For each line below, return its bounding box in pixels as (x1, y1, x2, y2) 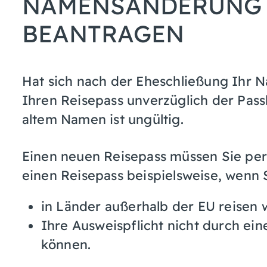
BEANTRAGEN (21, 18, 184, 48)
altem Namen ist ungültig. (21, 110, 184, 127)
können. (41, 235, 91, 252)
